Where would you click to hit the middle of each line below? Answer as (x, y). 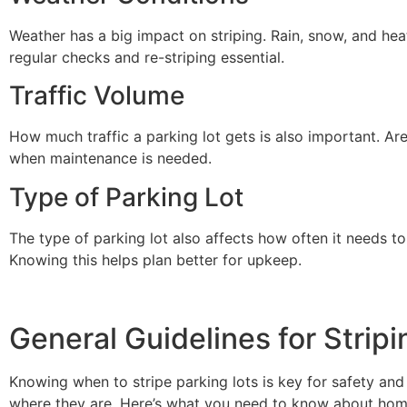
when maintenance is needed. (110, 159)
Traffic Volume (97, 96)
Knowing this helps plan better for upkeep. (155, 259)
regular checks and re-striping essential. (147, 57)
